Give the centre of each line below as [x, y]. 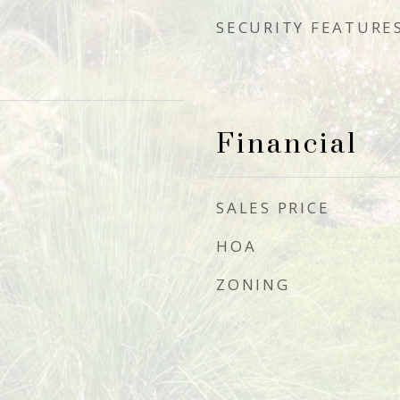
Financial [287, 144]
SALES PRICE [273, 208]
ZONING [253, 284]
